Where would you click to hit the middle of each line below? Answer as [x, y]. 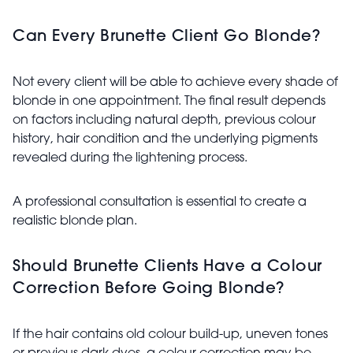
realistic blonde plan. [75, 222]
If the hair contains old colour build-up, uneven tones [170, 335]
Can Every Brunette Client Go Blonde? [166, 37]
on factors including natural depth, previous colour [164, 121]
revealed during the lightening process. [130, 159]
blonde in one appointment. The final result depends [169, 102]
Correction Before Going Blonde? [149, 290]
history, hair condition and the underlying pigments [165, 140]
